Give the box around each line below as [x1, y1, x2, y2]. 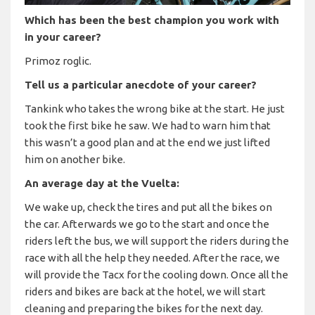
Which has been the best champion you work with [25, 13, 279, 26]
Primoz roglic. [25, 54, 91, 67]
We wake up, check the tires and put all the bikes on [25, 200, 272, 213]
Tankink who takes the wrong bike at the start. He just [25, 102, 285, 115]
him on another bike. [25, 153, 127, 165]
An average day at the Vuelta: [25, 176, 179, 189]
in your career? [25, 30, 101, 43]
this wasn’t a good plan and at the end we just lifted [25, 136, 270, 148]
